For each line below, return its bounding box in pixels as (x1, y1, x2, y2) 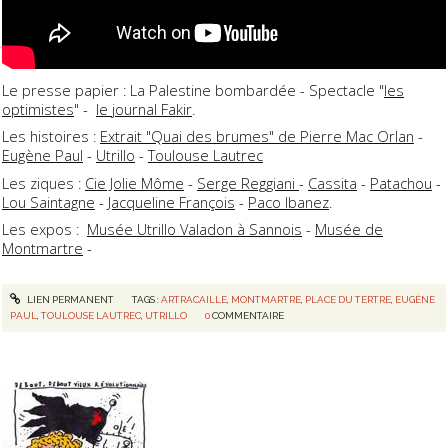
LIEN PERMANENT (24, 294, 114, 306)
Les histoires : (2, 126, 100, 147)
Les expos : (2, 218, 87, 239)
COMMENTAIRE (212, 310, 285, 322)
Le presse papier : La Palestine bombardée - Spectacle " (2, 80, 384, 101)
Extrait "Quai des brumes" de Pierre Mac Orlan (100, 126, 414, 147)
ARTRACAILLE (160, 294, 227, 306)
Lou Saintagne (2, 191, 95, 212)
